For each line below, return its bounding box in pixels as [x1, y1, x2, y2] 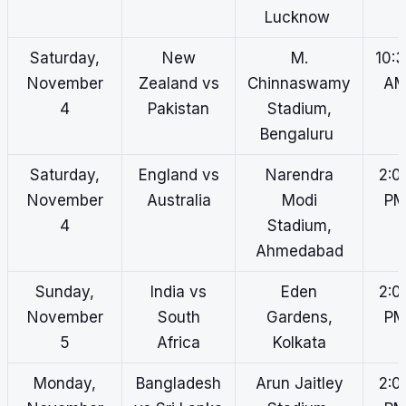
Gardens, [266, 308, 333, 327]
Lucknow [264, 8, 334, 27]
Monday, [34, 374, 96, 393]
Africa [157, 333, 200, 353]
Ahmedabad [255, 242, 343, 261]
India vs [150, 283, 207, 302]
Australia [146, 191, 211, 210]
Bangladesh [136, 374, 221, 393]
